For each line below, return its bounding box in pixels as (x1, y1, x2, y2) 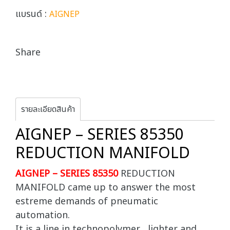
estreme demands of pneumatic (15, 195, 158, 208)
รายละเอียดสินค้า (21, 103, 75, 116)
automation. (15, 208, 70, 222)
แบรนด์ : (15, 7, 49, 21)
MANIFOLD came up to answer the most (15, 181, 196, 195)
